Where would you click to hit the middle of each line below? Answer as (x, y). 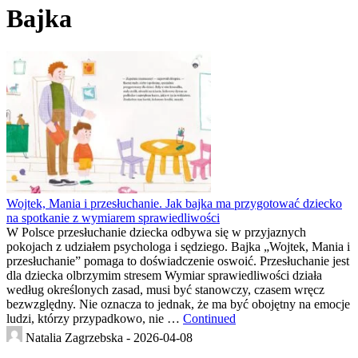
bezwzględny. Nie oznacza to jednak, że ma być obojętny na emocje (178, 304)
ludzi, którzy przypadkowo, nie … (95, 318)
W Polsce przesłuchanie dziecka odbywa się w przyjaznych (156, 232)
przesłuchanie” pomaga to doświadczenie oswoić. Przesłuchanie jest (178, 261)
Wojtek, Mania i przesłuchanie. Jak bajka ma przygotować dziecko (174, 203)
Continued (209, 318)
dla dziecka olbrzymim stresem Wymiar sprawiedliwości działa (164, 275)
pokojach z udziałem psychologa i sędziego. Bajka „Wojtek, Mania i (178, 246)
